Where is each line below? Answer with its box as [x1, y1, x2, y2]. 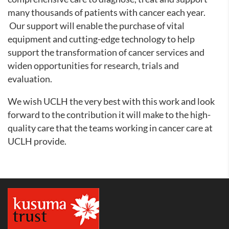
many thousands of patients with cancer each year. [8, 7, 205, 18]
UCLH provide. [8, 135, 66, 147]
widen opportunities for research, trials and [8, 60, 179, 72]
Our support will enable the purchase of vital [8, 20, 185, 32]
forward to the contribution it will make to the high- [8, 109, 211, 121]
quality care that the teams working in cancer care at [8, 122, 213, 134]
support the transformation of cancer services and [8, 47, 204, 58]
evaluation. [8, 73, 52, 85]
